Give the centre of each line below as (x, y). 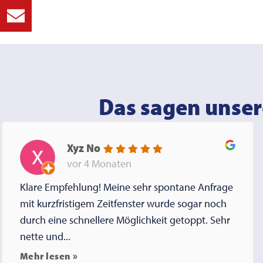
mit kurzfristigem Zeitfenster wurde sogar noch (123, 204)
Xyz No (83, 147)
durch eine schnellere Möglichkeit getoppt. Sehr (125, 220)
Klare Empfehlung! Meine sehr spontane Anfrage (126, 187)
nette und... (45, 237)
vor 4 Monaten (99, 163)
